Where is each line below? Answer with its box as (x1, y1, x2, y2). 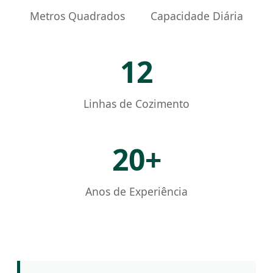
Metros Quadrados (30, 8, 125, 23)
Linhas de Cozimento (83, 96, 190, 111)
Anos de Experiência (85, 183, 188, 199)
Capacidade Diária (151, 8, 243, 23)
